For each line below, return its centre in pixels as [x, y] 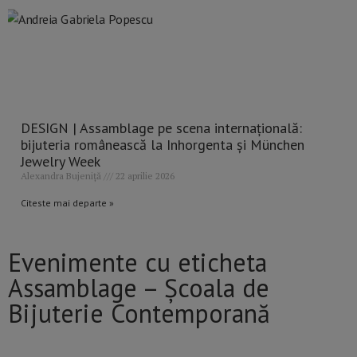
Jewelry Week [61, 162]
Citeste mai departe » [67, 203]
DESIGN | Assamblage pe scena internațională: [161, 128]
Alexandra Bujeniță [62, 176]
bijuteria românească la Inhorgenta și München [163, 145]
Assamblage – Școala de [139, 288]
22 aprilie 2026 [144, 176]
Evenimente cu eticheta [137, 263]
